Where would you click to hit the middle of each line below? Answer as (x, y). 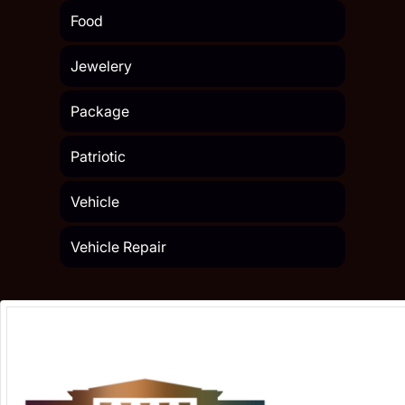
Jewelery (101, 66)
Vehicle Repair (118, 247)
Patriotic (98, 157)
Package (100, 112)
